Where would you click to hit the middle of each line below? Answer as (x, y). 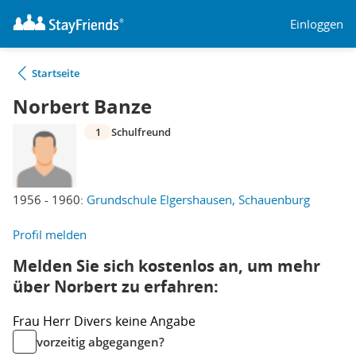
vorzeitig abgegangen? (101, 342)
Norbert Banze (82, 106)
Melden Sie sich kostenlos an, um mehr (166, 266)
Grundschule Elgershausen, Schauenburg (198, 199)
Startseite (56, 73)
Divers (95, 321)
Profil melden (50, 234)
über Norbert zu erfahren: (116, 286)
